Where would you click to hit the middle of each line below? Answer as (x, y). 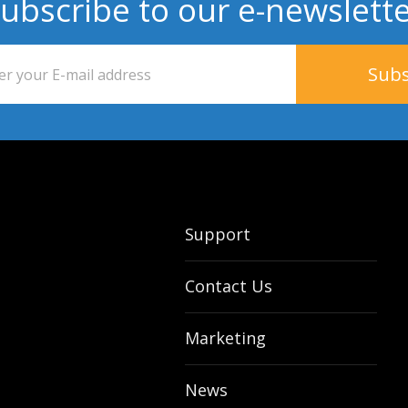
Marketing (226, 338)
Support (218, 234)
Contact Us (229, 286)
